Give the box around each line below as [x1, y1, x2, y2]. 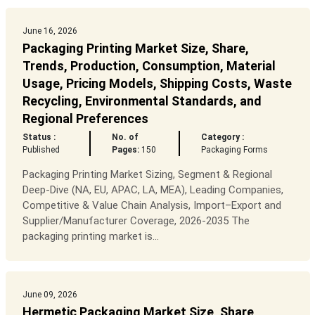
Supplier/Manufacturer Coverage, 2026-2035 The [22, 214, 250, 228]
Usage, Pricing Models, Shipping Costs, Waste [22, 76, 292, 91]
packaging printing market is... [22, 230, 159, 243]
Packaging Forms [201, 145, 269, 155]
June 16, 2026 [22, 26, 77, 37]
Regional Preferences [22, 111, 148, 127]
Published [22, 145, 60, 155]
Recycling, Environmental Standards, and [22, 94, 262, 109]
